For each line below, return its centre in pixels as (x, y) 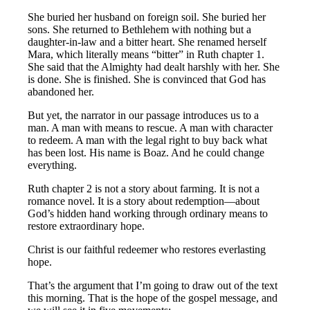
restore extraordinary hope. (86, 226)
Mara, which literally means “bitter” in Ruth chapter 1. (146, 55)
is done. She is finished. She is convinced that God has (147, 80)
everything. (53, 165)
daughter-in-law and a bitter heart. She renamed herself (147, 42)
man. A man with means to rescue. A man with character (151, 128)
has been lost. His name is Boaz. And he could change (146, 153)
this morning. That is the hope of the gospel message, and (153, 298)
